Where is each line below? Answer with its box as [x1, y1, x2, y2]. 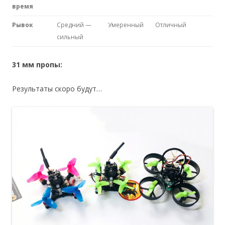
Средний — [57, 20, 91, 29]
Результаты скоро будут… [12, 83, 102, 93]
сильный [57, 32, 83, 41]
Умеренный [108, 20, 144, 29]
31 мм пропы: [12, 59, 62, 69]
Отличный [155, 20, 186, 29]
